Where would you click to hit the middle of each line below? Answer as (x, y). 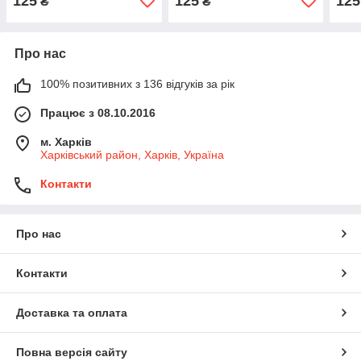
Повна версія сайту (72, 352)
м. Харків (66, 141)
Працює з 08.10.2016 (98, 112)
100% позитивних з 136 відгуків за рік (137, 83)
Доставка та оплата (72, 312)
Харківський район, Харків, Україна (132, 154)
